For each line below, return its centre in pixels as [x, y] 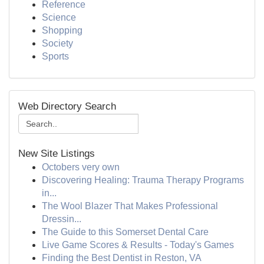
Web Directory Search [67, 106]
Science [59, 17]
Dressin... [62, 219]
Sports [55, 56]
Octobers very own [81, 167]
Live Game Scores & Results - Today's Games [138, 245]
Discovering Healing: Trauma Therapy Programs [143, 180]
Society [57, 43]
